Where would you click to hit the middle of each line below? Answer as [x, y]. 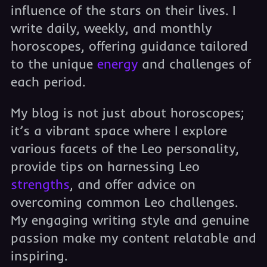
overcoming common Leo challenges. [124, 202]
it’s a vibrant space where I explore [119, 131]
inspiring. [39, 256]
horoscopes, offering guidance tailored [129, 46]
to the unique [54, 64]
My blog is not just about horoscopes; [127, 113]
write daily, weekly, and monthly [111, 28]
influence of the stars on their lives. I [123, 10]
